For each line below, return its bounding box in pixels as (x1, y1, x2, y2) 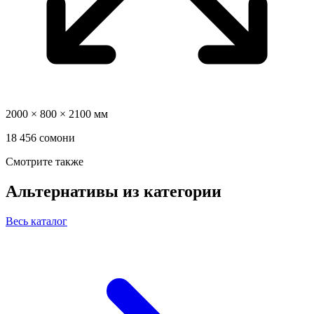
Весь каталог (6, 214, 67, 227)
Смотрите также (6, 155, 83, 168)
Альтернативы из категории (6, 182, 221, 200)
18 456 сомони (6, 131, 75, 144)
